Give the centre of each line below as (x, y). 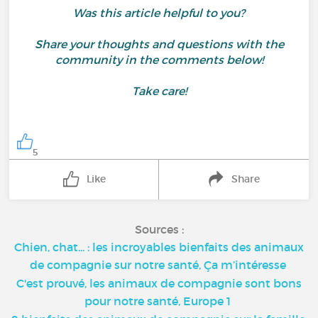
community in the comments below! (159, 60)
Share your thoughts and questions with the (159, 44)
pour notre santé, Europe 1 (158, 301)
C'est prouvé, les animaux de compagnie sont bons (159, 283)
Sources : (159, 229)
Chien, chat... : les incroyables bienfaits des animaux (159, 247)
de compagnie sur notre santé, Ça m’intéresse (158, 264)
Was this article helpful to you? (159, 13)
